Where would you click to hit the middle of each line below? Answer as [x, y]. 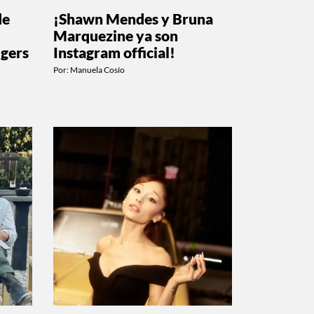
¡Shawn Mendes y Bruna [133, 18]
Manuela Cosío [97, 69]
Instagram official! [114, 52]
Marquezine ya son [116, 35]
